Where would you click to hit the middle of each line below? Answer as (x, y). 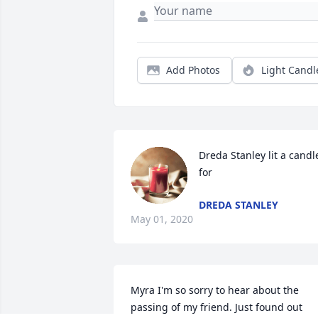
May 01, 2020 (162, 219)
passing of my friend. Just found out (216, 307)
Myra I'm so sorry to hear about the (215, 290)
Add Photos (193, 70)
